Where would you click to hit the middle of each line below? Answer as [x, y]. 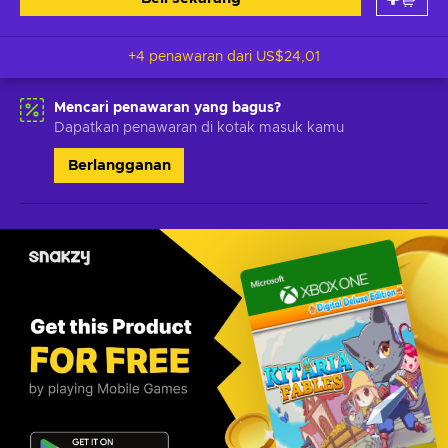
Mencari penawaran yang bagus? [167, 108]
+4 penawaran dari [192, 57]
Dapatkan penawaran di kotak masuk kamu [199, 128]
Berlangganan [119, 165]
